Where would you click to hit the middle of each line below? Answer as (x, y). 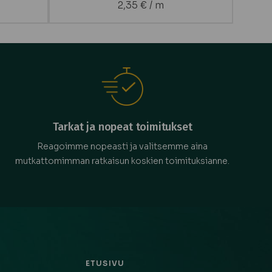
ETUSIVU (105, 263)
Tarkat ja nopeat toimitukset (122, 127)
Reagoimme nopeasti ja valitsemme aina (123, 146)
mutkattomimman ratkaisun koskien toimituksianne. (123, 161)
